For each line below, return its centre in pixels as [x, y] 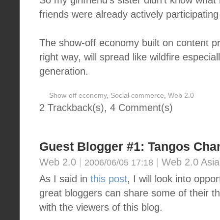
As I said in [65, 179]
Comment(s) [144, 108]
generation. [64, 71]
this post [109, 179]
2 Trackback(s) [72, 108]
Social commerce [137, 96]
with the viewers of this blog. [101, 207]
